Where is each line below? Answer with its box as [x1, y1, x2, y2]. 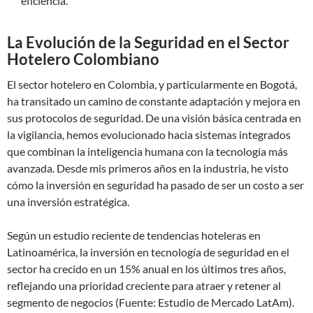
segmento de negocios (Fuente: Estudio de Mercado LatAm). [7, 296, 294, 309]
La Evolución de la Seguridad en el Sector [7, 33, 289, 52]
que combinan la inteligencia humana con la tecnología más [7, 145, 288, 158]
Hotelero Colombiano [7, 50, 159, 68]
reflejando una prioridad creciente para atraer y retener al [7, 279, 281, 292]
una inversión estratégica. [7, 195, 129, 208]
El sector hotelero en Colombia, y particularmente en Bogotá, [7, 78, 297, 91]
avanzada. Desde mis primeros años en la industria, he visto [7, 161, 289, 175]
